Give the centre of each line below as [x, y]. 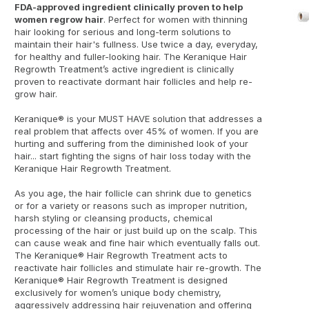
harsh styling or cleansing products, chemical [113, 218]
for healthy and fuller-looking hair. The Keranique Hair [131, 57]
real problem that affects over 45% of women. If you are [137, 131]
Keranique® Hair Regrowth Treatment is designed [121, 280]
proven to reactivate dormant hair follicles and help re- [133, 81]
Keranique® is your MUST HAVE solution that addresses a [138, 119]
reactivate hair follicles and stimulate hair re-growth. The [138, 268]
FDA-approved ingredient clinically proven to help [129, 7]
